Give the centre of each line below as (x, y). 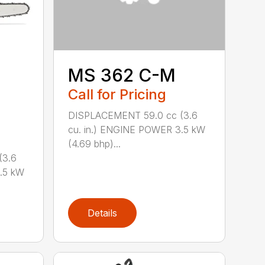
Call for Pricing (117, 94)
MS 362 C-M (122, 75)
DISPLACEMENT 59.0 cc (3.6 (133, 115)
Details (103, 213)
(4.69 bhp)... (95, 143)
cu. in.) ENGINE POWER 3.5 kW (137, 129)
